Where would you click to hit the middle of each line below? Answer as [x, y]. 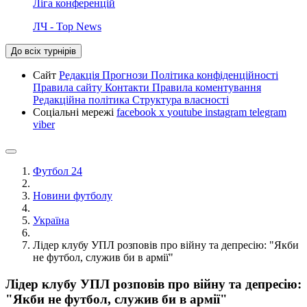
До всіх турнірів [44, 51]
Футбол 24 [58, 171]
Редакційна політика [83, 99]
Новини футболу [73, 195]
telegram [268, 112]
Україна [51, 220]
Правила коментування [207, 87]
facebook [138, 112]
